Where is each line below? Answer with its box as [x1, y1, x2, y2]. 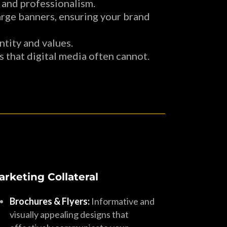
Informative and [90, 196, 155, 207]
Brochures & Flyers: [10, 196, 90, 207]
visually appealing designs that [10, 209, 129, 220]
